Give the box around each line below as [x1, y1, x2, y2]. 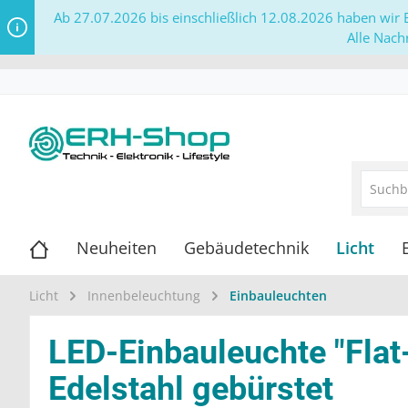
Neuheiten [76, 237, 157, 260]
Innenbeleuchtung [87, 287, 200, 305]
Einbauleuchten [229, 287, 327, 305]
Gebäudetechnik [184, 237, 309, 260]
